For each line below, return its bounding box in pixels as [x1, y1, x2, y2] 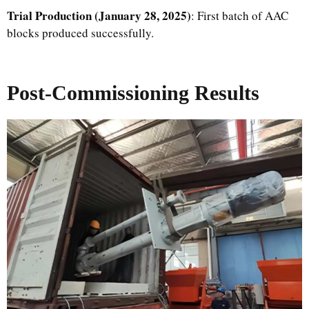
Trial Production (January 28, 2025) [7, 7, 191, 24]
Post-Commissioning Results [7, 81, 259, 104]
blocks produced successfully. [7, 25, 154, 41]
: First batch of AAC [191, 8, 288, 23]
